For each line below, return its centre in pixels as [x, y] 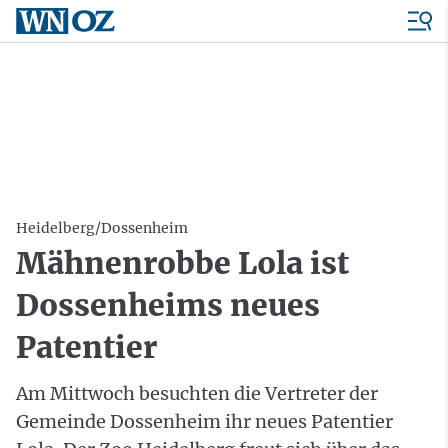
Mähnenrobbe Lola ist [182, 263]
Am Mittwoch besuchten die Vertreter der [197, 393]
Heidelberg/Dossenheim [102, 228]
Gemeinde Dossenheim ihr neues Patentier [204, 421]
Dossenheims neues [168, 305]
